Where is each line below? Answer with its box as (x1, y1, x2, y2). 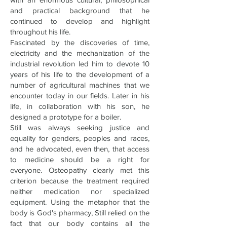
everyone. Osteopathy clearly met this (10, 166, 149, 174)
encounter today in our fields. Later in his (10, 91, 149, 100)
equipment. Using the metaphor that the (10, 198, 149, 206)
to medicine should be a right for (10, 155, 149, 164)
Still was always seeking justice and (10, 123, 149, 132)
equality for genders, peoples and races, (10, 134, 149, 142)
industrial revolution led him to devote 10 (10, 59, 149, 68)
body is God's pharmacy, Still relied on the (10, 208, 149, 217)
